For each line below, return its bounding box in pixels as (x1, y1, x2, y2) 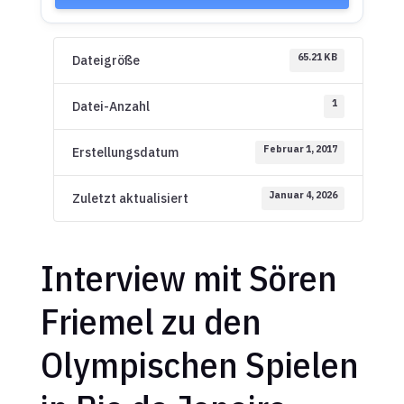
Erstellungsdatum (71, 143, 179, 161)
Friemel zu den (40, 297, 262, 344)
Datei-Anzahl (71, 97, 150, 115)
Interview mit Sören (40, 253, 337, 301)
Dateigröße (71, 51, 140, 69)
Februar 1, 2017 (262, 142, 337, 156)
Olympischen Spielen (40, 340, 359, 388)
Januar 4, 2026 (269, 188, 337, 202)
